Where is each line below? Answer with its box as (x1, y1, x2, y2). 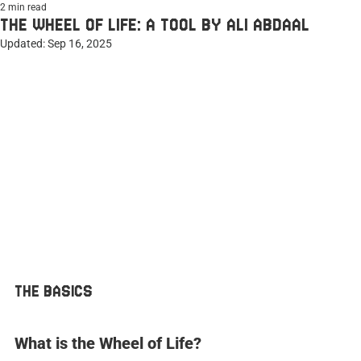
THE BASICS (15, 280, 93, 301)
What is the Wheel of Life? (15, 333, 201, 353)
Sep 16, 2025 (48, 37, 112, 50)
